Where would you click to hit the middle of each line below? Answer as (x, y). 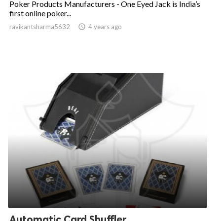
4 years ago (105, 26)
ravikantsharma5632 (40, 26)
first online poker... (40, 13)
